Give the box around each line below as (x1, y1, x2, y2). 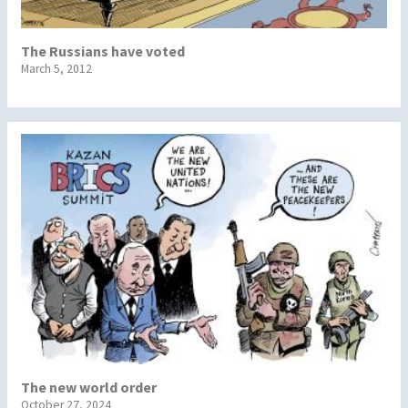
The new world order (21, 377, 157, 396)
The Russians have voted (21, 41, 185, 60)
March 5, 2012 (21, 60, 92, 76)
